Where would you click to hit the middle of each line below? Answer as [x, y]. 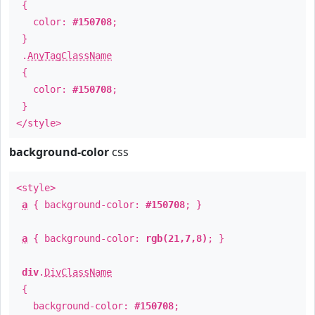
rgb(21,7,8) [176, 238]
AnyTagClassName [70, 56]
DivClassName [78, 272]
